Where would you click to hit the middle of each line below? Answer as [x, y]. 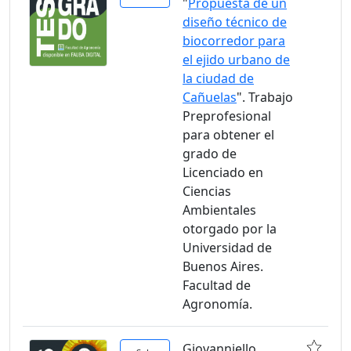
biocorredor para [234, 41]
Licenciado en [223, 172]
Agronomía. [217, 304]
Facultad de [217, 285]
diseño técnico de [235, 22]
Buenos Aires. [223, 266]
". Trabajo [265, 97]
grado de [210, 154]
